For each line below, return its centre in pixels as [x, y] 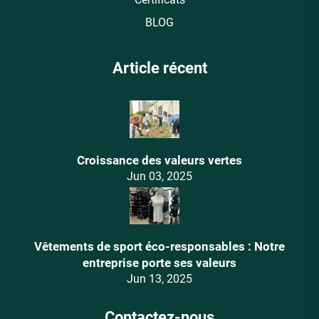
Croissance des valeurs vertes [159, 160]
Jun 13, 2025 [159, 279]
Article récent [159, 68]
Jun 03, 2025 [159, 176]
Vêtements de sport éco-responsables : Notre [159, 247]
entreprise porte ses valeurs [159, 263]
